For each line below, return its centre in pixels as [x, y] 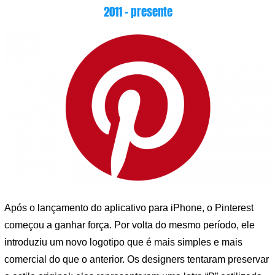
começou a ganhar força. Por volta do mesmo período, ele [130, 225]
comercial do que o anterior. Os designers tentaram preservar [137, 260]
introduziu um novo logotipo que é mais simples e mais [123, 242]
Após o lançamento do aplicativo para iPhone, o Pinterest [129, 208]
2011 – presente [138, 12]
